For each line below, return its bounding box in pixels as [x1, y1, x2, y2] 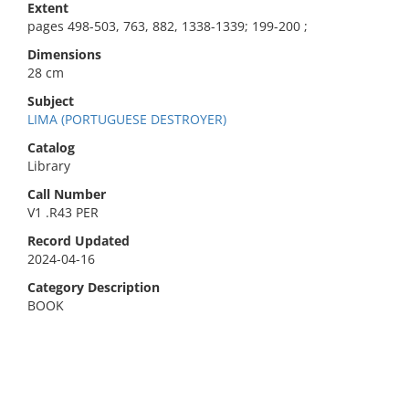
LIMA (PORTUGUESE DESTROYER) [27, 110, 226, 128]
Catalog [27, 139, 75, 156]
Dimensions [27, 46, 101, 63]
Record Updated [27, 232, 130, 249]
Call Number [27, 185, 106, 203]
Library [27, 157, 70, 174]
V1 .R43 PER [27, 204, 99, 221]
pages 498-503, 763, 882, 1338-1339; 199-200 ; [27, 17, 308, 35]
